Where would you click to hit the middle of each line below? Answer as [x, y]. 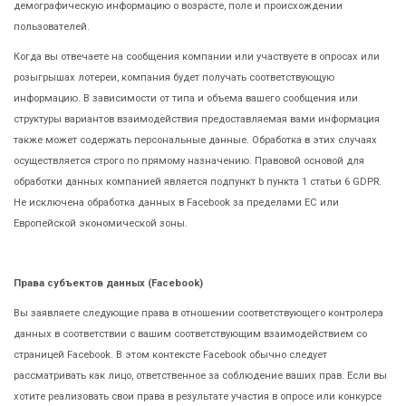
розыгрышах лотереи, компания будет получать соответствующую [174, 77]
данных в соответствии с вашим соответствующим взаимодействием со [190, 333]
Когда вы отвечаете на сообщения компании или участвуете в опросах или [197, 56]
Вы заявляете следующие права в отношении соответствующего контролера [198, 313]
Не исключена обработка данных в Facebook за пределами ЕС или [176, 202]
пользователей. [52, 26]
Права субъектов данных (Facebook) [108, 283]
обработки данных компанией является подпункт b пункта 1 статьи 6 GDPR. [198, 181]
